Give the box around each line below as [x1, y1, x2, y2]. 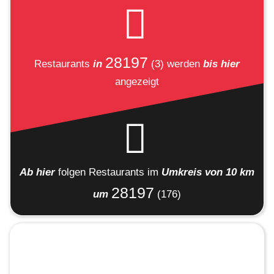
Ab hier [20, 166, 58, 178]
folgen [58, 166, 89, 178]
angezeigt [115, 76, 159, 88]
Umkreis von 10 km [161, 166, 254, 178]
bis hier [203, 58, 240, 70]
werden [164, 58, 203, 70]
